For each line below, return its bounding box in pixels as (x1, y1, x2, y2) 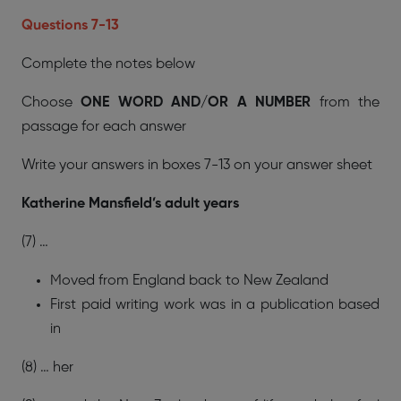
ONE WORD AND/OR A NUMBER (73, 95, 311, 110)
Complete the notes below (21, 56, 195, 72)
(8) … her (21, 360, 73, 375)
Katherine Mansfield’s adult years (21, 196, 239, 211)
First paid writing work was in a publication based (50, 297, 380, 312)
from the (311, 95, 380, 110)
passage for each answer (21, 119, 186, 134)
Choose (21, 95, 73, 110)
